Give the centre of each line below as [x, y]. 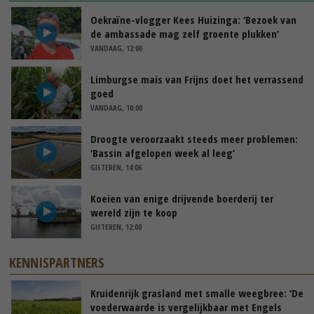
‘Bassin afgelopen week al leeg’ [163, 152]
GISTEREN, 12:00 [116, 226]
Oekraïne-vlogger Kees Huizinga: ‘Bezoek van [193, 19]
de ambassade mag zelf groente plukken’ [185, 33]
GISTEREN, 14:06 [116, 167]
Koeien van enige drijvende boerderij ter [182, 198]
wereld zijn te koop [134, 212]
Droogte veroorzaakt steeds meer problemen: [194, 138]
